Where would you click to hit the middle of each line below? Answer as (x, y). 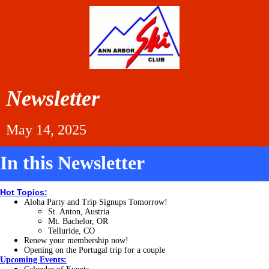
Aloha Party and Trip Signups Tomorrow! (96, 202)
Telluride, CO (71, 231)
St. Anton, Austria (79, 212)
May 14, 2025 (46, 129)
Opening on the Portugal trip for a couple (95, 250)
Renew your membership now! (76, 240)
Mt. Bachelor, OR (78, 221)
